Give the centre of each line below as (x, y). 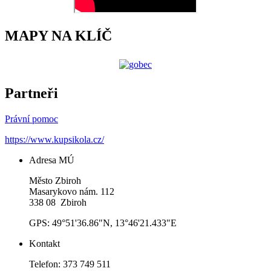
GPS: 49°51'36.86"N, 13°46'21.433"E (103, 223)
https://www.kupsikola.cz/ (54, 140)
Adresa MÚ (52, 160)
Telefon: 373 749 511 (70, 264)
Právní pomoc (31, 119)
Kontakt (44, 244)
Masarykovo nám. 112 (72, 192)
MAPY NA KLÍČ (58, 36)
